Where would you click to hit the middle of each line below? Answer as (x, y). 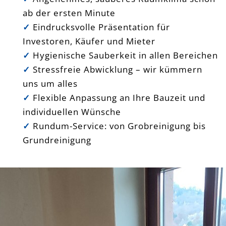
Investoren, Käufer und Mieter (89, 41)
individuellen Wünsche (72, 111)
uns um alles (50, 83)
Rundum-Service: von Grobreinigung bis (119, 126)
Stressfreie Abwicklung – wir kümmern (118, 69)
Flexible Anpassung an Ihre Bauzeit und (119, 97)
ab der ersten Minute (69, 13)
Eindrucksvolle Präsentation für (101, 27)
